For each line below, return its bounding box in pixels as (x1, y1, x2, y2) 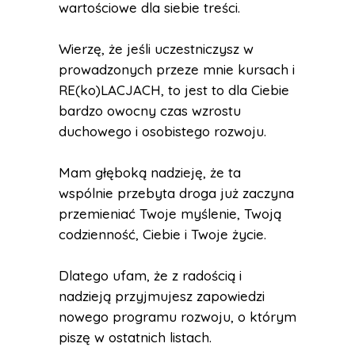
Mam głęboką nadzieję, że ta (59, 164, 241, 181)
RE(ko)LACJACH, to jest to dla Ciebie (59, 82, 289, 98)
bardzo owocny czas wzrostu (59, 102, 241, 119)
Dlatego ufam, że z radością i (59, 267, 242, 284)
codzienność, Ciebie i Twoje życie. (59, 226, 266, 242)
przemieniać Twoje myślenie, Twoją (59, 205, 281, 222)
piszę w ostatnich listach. (59, 329, 212, 345)
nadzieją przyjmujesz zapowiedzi (59, 288, 265, 304)
